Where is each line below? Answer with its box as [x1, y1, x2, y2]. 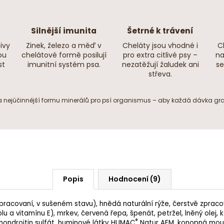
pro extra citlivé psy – [123, 50, 197, 60]
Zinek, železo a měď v [26, 40, 101, 51]
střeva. [148, 69, 172, 79]
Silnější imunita [31, 25, 96, 36]
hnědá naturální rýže [99, 199, 169, 209]
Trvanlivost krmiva [117, 19, 185, 29]
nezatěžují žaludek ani [121, 59, 199, 70]
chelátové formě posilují [21, 50, 106, 60]
